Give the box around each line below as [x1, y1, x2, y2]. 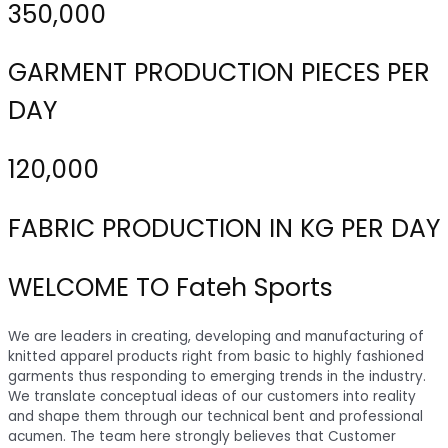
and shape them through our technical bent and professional [8, 407, 423, 427]
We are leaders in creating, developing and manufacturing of [8, 327, 424, 347]
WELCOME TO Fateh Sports [8, 269, 333, 305]
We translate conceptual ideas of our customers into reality [8, 387, 416, 407]
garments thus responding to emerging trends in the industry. [8, 367, 426, 387]
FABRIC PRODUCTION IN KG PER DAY [8, 210, 440, 246]
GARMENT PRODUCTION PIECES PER [8, 55, 430, 91]
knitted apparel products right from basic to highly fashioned [8, 347, 424, 367]
